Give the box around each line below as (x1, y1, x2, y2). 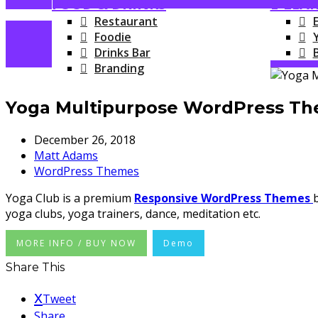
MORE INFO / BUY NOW (16, 236, 136, 249)
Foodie (94, 29, 131, 45)
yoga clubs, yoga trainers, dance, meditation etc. (6, 205, 261, 221)
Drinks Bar (94, 45, 150, 60)
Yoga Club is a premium (6, 190, 134, 206)
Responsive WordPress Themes (134, 190, 310, 206)
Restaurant (94, 13, 158, 29)
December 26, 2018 (34, 131, 136, 148)
